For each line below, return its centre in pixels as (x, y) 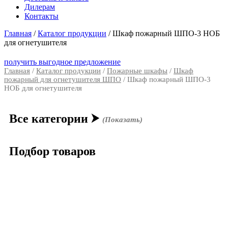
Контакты (41, 16)
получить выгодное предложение (62, 62)
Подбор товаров (52, 151)
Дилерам (40, 7)
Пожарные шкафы (137, 71)
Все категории (50, 118)
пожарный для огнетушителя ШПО (63, 79)
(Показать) (122, 119)
